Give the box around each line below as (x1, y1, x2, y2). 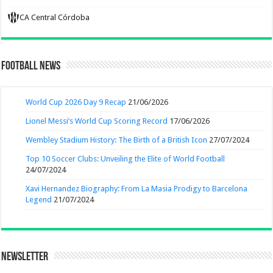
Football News (1, 60, 61, 73)
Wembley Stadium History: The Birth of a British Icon (26, 135, 208, 144)
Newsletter (1, 250, 49, 263)
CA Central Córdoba (19, 12, 90, 22)
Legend (26, 194, 52, 204)
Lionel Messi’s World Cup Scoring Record (26, 116, 168, 126)
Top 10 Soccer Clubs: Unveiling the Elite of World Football (26, 154, 225, 163)
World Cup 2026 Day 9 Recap (26, 97, 127, 107)
